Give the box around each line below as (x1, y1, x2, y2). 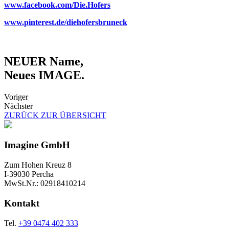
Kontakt (4, 197, 39, 209)
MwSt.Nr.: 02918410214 (4, 179, 85, 188)
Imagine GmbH (4, 140, 70, 151)
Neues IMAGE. (4, 68, 84, 82)
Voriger (4, 92, 28, 101)
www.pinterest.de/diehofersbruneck (4, 17, 127, 27)
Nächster (4, 101, 33, 110)
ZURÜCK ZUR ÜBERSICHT (4, 110, 106, 120)
